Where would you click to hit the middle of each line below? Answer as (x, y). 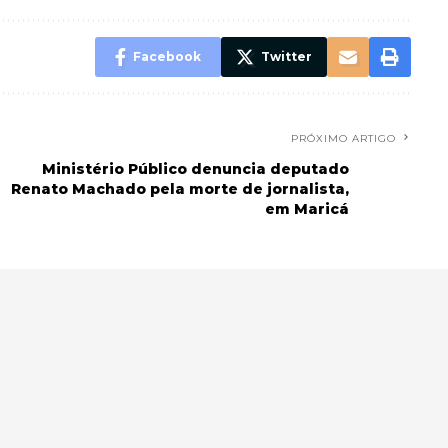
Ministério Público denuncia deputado (195, 168)
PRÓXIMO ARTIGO (343, 138)
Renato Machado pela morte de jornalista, (179, 188)
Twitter (286, 56)
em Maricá (306, 208)
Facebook (166, 56)
